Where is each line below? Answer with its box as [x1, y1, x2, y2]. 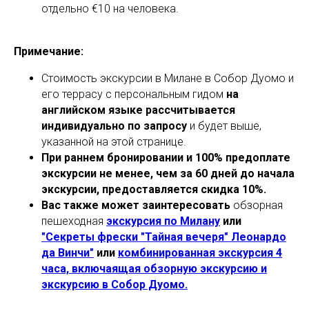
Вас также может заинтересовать [41, 198, 230, 212]
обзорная [230, 198, 283, 212]
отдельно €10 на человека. [41, 1, 179, 15]
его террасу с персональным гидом [41, 87, 226, 101]
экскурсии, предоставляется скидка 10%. [41, 182, 266, 196]
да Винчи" [41, 246, 94, 259]
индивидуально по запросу [41, 119, 190, 132]
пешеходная [41, 214, 106, 228]
